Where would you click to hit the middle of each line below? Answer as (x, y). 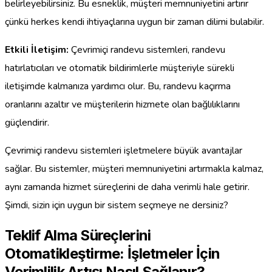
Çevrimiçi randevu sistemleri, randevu (147, 49)
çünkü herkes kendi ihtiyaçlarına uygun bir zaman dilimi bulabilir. (134, 22)
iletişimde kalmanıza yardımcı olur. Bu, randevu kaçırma (118, 86)
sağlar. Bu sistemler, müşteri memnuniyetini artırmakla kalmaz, (134, 168)
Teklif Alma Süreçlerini (78, 235)
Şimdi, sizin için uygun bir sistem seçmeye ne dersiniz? (117, 205)
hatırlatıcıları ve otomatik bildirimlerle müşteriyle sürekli (120, 68)
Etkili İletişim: (37, 49)
